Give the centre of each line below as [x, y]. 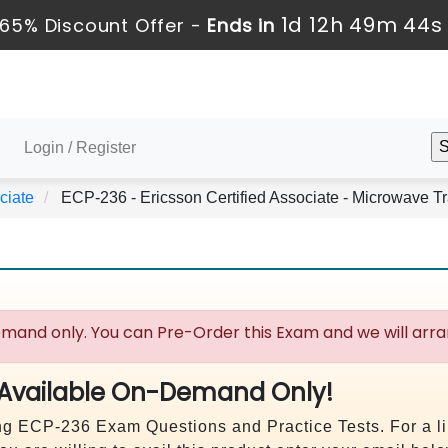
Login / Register [80, 147]
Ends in [242, 25]
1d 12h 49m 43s [361, 25]
